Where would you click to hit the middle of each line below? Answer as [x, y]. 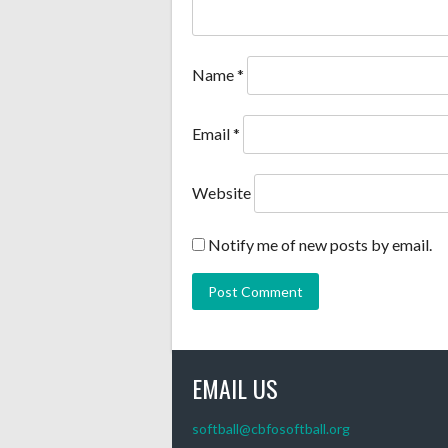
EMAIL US [235, 388]
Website [221, 192]
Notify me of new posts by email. [320, 245]
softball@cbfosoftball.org [271, 429]
